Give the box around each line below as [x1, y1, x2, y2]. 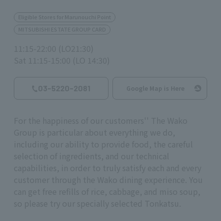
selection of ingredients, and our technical [14, 150, 169, 162]
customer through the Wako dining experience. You [14, 174, 203, 186]
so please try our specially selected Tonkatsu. [14, 197, 181, 210]
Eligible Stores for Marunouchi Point [18, 12, 111, 21]
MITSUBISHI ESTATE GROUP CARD [18, 25, 106, 34]
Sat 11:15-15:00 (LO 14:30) [14, 54, 110, 67]
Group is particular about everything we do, [14, 126, 175, 139]
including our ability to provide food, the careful [14, 138, 193, 150]
